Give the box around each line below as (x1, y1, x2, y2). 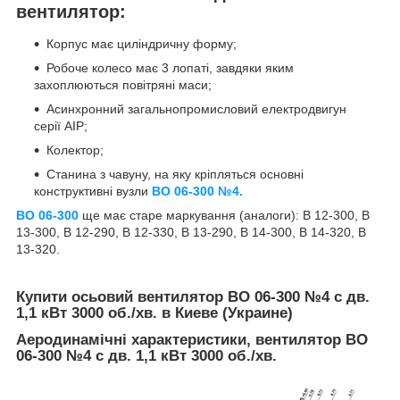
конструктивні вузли (34, 183, 152, 198)
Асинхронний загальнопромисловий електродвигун (46, 101, 346, 116)
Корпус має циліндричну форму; (46, 36, 237, 51)
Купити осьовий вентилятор (16, 287, 228, 305)
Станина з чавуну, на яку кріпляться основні (46, 166, 304, 181)
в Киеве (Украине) (162, 304, 293, 321)
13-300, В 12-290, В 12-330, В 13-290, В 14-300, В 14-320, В (16, 224, 366, 239)
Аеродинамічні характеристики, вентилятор (16, 330, 346, 348)
